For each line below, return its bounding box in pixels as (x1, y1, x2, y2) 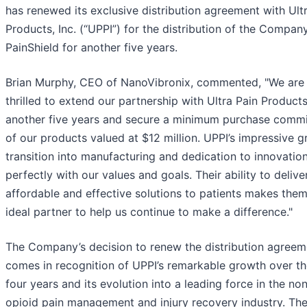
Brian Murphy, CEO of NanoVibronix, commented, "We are (5, 75, 304, 90)
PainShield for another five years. (5, 40, 177, 55)
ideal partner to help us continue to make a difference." (5, 205, 293, 219)
